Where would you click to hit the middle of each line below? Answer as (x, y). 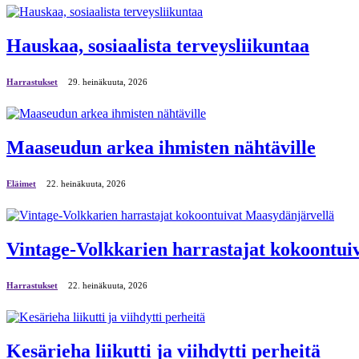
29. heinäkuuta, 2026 (108, 82)
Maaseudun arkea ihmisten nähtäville (161, 147)
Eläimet (21, 183)
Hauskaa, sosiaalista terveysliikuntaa (158, 46)
